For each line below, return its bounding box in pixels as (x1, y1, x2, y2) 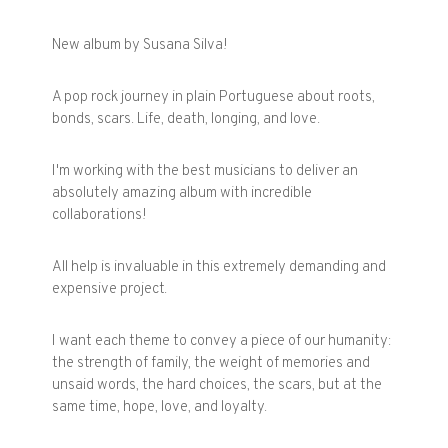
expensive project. (52, 280, 168, 300)
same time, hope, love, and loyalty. (52, 398, 268, 418)
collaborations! (52, 206, 148, 226)
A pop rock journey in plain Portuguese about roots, (52, 88, 376, 108)
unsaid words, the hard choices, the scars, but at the (52, 376, 383, 396)
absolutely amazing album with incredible (52, 184, 313, 204)
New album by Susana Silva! (52, 36, 229, 56)
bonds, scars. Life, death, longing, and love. (52, 110, 321, 130)
